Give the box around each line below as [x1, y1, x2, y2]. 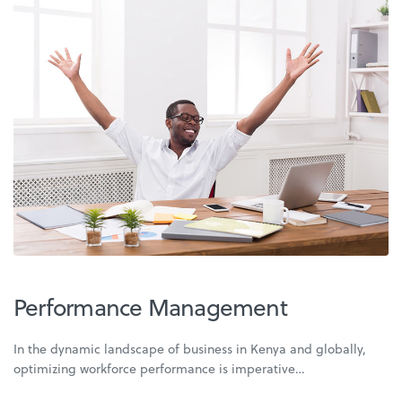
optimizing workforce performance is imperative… [13, 359, 306, 379]
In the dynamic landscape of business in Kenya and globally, [13, 339, 367, 359]
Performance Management [13, 289, 287, 325]
